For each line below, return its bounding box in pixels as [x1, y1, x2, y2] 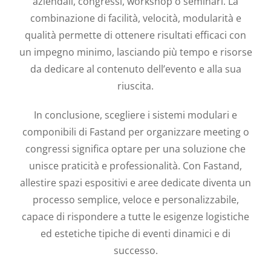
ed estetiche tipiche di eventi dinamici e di [41, 226, 230, 240]
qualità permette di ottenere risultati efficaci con [25, 28, 246, 42]
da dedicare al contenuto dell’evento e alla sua [30, 62, 241, 76]
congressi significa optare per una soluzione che [25, 142, 246, 155]
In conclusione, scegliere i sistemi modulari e [34, 108, 237, 122]
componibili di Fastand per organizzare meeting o [22, 125, 249, 139]
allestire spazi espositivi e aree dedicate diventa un [20, 175, 251, 189]
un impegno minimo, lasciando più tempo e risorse [19, 45, 252, 59]
